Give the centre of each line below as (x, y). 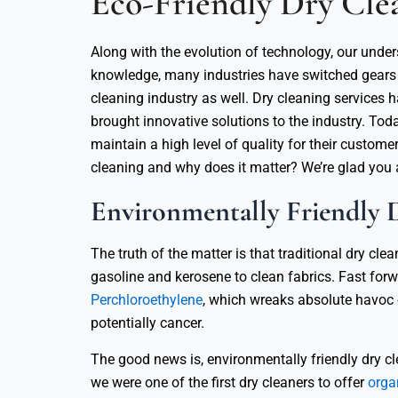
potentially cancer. (147, 323)
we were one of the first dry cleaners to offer (229, 383)
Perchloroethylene (147, 300)
